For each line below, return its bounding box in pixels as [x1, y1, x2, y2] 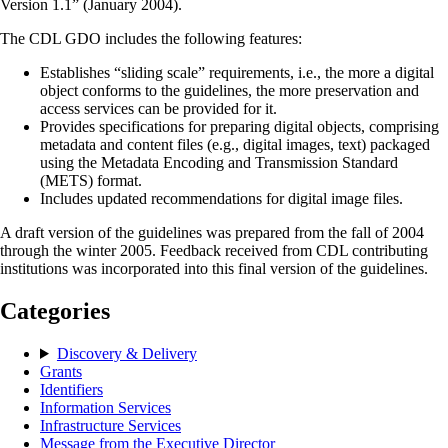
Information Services [40, 398, 171, 416]
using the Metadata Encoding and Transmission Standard [40, 154, 398, 172]
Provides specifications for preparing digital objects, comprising [40, 118, 439, 136]
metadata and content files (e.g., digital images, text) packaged [40, 136, 430, 154]
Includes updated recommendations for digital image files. [40, 190, 403, 208]
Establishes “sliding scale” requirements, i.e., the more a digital [40, 64, 434, 82]
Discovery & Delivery [56, 344, 197, 362]
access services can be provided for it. [40, 100, 277, 118]
